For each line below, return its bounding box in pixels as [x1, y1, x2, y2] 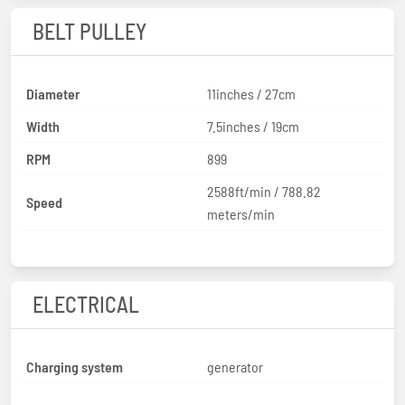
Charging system [26, 357, 123, 375]
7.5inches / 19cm [207, 117, 299, 135]
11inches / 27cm [207, 84, 296, 102]
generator [207, 357, 263, 375]
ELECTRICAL [33, 290, 139, 317]
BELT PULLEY [33, 17, 146, 44]
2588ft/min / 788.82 [207, 182, 321, 200]
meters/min [207, 204, 275, 222]
